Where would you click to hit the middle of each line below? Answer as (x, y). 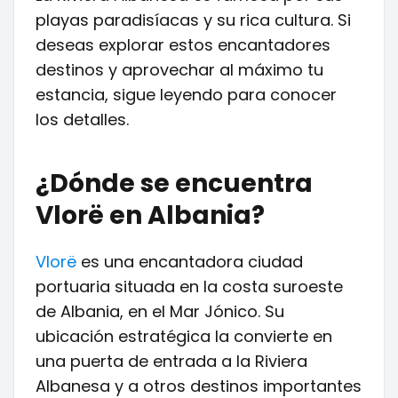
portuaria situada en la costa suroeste (189, 287)
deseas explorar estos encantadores (183, 45)
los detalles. (82, 119)
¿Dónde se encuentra (174, 183)
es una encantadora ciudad (190, 262)
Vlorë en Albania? (150, 215)
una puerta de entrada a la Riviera (171, 361)
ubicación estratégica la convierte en (184, 336)
